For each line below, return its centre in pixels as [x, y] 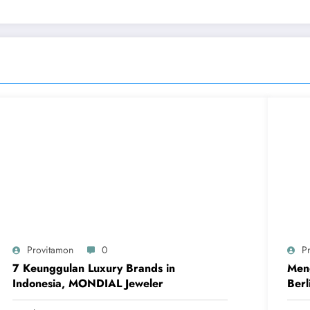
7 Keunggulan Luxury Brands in [94, 268]
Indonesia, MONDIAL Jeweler [88, 283]
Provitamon [51, 249]
